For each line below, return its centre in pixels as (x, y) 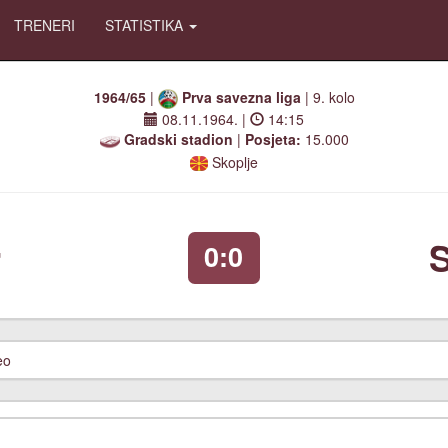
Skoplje (233, 161)
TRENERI (44, 25)
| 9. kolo (327, 97)
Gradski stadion (178, 139)
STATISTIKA (146, 25)
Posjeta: (272, 139)
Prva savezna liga (241, 97)
